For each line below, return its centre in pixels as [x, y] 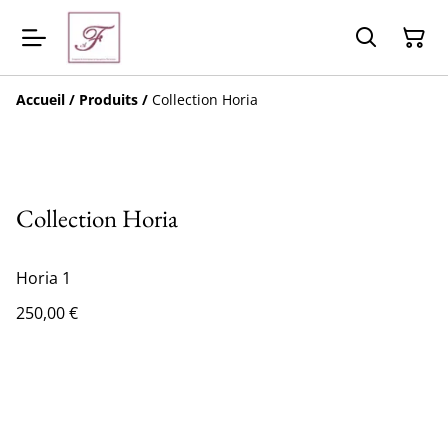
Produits [108, 100]
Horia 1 [43, 278]
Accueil [40, 100]
